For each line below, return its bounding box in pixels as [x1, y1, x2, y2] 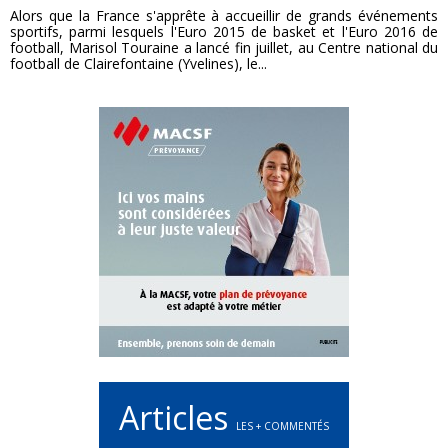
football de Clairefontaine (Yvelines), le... [10, 54, 267, 73]
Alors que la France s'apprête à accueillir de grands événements [10, 6, 438, 25]
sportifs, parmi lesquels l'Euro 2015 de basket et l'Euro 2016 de [10, 22, 438, 41]
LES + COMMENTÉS [236, 419, 329, 433]
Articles [119, 396, 236, 439]
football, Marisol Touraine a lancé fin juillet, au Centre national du [10, 38, 438, 57]
